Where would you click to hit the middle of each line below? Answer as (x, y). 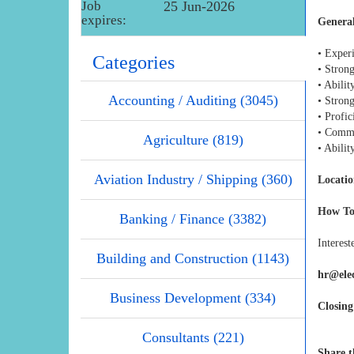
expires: (104, 20)
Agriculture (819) (193, 139)
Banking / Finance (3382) (193, 218)
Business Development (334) (193, 298)
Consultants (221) (193, 337)
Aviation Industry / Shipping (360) (193, 179)
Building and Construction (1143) (193, 258)
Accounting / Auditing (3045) (193, 100)
